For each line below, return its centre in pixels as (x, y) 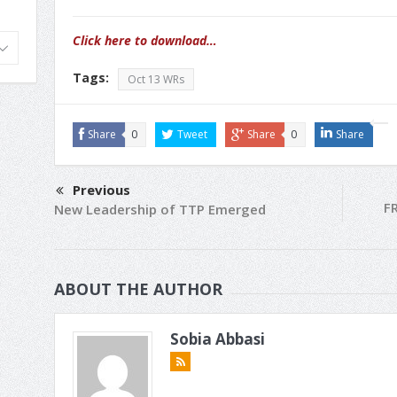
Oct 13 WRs (156, 79)
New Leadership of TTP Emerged (160, 209)
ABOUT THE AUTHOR (138, 288)
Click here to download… (145, 40)
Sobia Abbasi (218, 339)
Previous (101, 189)
